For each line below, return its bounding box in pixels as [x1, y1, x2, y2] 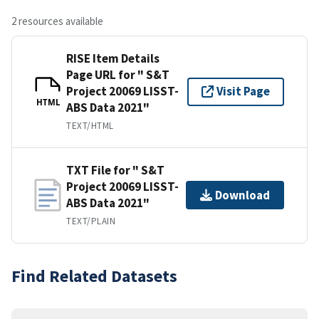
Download [215, 187, 270, 203]
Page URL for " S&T [66, 66, 169, 83]
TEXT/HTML [66, 119, 114, 132]
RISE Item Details [66, 50, 159, 66]
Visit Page [216, 83, 270, 100]
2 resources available [11, 14, 103, 28]
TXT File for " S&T [66, 162, 164, 178]
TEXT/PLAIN [66, 214, 116, 227]
